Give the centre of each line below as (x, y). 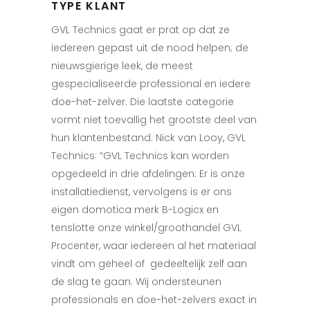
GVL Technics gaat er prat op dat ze (140, 30)
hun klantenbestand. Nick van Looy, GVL (148, 138)
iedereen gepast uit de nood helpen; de (150, 48)
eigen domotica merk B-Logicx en (135, 210)
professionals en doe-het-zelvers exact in (154, 300)
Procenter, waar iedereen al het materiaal (154, 246)
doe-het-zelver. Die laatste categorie (143, 102)
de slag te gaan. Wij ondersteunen (136, 282)
